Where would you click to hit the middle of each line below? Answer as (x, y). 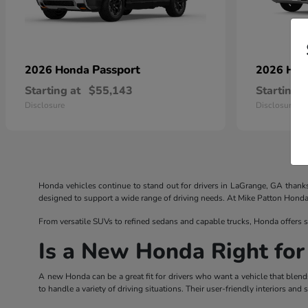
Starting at (53, 91)
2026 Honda (58, 70)
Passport (116, 70)
